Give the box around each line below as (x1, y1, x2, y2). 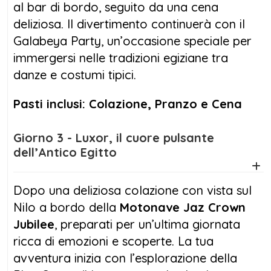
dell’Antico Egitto (13, 144, 117, 160)
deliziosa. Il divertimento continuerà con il (13, 16, 245, 31)
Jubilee (13, 216, 54, 232)
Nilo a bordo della (13, 199, 120, 215)
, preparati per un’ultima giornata (54, 216, 240, 232)
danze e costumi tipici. (13, 67, 136, 82)
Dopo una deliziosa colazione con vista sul (13, 182, 252, 198)
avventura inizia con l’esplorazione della (13, 250, 237, 266)
